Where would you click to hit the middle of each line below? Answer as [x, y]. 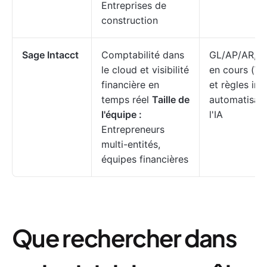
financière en [130, 85]
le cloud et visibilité [145, 70]
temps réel [127, 100]
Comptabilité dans [143, 55]
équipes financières [145, 159]
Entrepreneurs [133, 129]
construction [130, 20]
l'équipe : [122, 114]
